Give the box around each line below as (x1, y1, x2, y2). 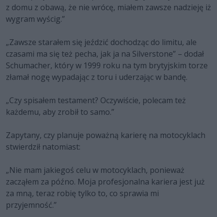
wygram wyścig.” (6, 13, 65, 24)
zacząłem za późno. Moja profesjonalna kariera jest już (6, 176, 205, 187)
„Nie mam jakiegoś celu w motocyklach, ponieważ (6, 164, 185, 175)
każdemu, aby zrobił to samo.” (6, 106, 114, 117)
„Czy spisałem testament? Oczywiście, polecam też (6, 94, 186, 106)
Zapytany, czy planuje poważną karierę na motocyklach (6, 129, 205, 140)
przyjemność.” (6, 199, 57, 210)
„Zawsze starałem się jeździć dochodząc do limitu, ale (6, 36, 197, 47)
